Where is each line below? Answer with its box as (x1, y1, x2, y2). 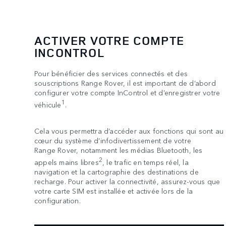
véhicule (34, 99, 62, 109)
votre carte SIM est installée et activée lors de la (34, 185, 193, 196)
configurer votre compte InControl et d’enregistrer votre (34, 87, 220, 98)
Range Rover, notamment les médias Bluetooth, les (34, 144, 203, 155)
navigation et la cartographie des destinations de (34, 166, 199, 177)
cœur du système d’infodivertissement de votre (34, 135, 191, 145)
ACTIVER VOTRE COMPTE (34, 32, 184, 49)
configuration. (34, 195, 81, 205)
